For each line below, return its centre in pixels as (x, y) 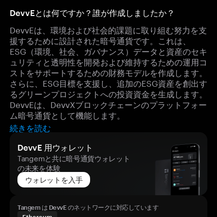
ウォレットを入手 (54, 180)
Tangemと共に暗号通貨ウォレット (74, 157)
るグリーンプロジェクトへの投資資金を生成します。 (108, 93)
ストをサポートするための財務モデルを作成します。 (108, 72)
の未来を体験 (39, 167)
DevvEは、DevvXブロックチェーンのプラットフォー (108, 104)
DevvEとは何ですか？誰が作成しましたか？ (92, 13)
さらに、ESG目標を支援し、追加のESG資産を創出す (108, 82)
